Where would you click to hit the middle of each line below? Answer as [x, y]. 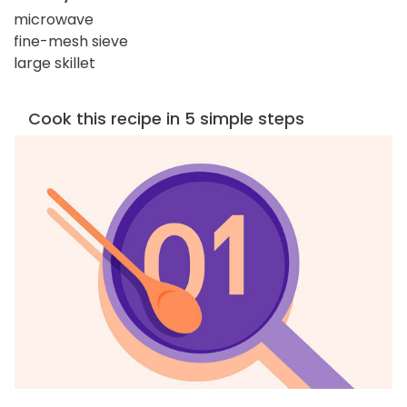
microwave [54, 19]
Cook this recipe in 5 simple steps [166, 118]
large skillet [55, 63]
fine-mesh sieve [71, 41]
